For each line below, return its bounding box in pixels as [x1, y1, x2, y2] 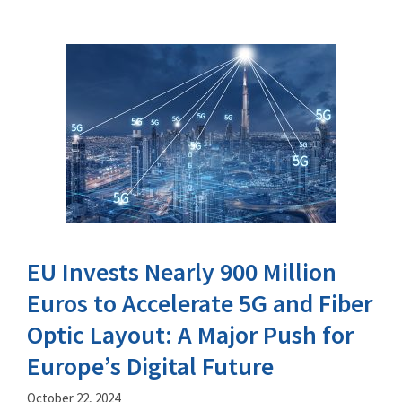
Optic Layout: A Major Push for [27, 318, 354, 351]
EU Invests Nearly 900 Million [27, 255, 336, 288]
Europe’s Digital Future [27, 349, 274, 382]
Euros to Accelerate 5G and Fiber [27, 286, 372, 319]
